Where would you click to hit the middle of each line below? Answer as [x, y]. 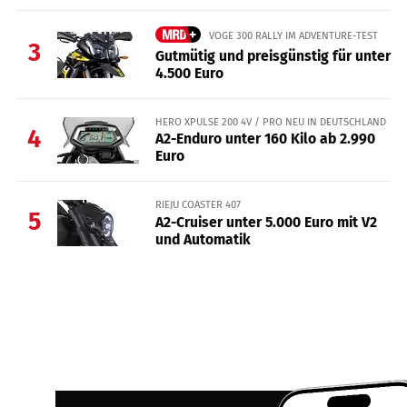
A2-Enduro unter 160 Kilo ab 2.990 [265, 139]
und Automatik [203, 239]
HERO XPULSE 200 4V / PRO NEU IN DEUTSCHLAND [270, 122]
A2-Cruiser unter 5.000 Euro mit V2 [266, 222]
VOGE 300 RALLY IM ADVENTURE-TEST [293, 35]
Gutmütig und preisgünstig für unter [273, 56]
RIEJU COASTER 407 [198, 205]
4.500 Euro [189, 73]
